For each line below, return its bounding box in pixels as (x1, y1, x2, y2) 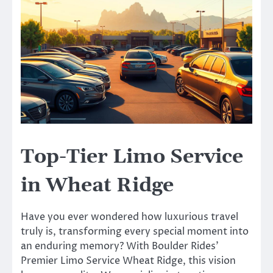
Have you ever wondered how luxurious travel (21, 210, 238, 224)
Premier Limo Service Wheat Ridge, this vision (21, 254, 236, 268)
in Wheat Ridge (21, 172, 174, 198)
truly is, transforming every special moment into (21, 225, 249, 239)
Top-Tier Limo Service (21, 144, 243, 169)
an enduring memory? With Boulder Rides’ (21, 239, 219, 253)
